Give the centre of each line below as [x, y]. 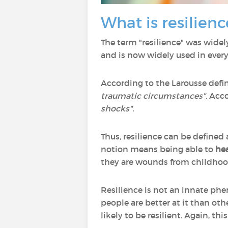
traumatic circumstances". [155, 96]
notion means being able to [158, 149]
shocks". [117, 108]
